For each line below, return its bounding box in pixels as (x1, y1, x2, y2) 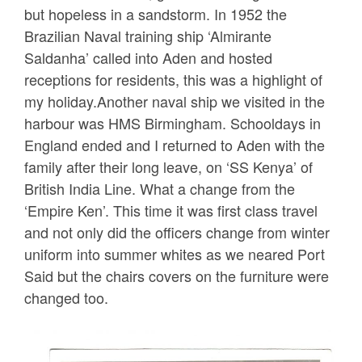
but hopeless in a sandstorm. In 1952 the (24, 3, 287, 25)
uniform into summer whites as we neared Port (24, 243, 325, 265)
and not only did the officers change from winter (24, 221, 330, 243)
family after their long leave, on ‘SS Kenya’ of (24, 156, 313, 178)
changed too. (24, 287, 108, 309)
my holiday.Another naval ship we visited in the (24, 90, 325, 112)
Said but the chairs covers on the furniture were (24, 265, 329, 287)
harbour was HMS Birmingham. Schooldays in (24, 112, 321, 134)
